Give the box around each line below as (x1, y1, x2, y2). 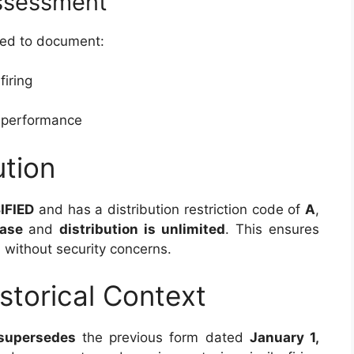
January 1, (249, 330, 320, 345)
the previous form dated (75, 330, 250, 345)
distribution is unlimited (59, 220, 226, 237)
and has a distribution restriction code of (34, 201, 306, 217)
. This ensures (225, 220, 320, 237)
